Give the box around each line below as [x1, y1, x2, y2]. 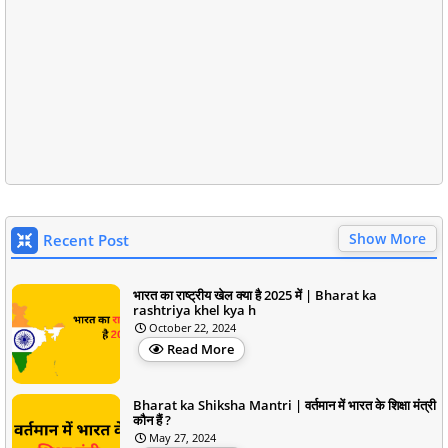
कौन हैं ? [133, 410, 171, 429]
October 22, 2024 [149, 319, 236, 335]
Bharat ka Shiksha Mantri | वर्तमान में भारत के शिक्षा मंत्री [133, 395, 436, 414]
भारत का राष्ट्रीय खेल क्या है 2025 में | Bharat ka [133, 285, 377, 304]
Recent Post [43, 229, 129, 250]
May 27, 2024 [149, 429, 216, 445]
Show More [349, 228, 426, 248]
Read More [167, 339, 234, 358]
